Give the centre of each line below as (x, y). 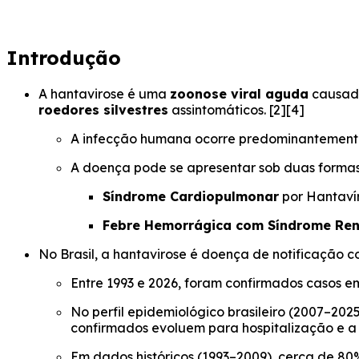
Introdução (64, 58)
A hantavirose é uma (104, 94)
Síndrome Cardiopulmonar (191, 197)
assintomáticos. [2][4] (236, 110)
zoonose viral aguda (239, 94)
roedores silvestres (103, 110)
